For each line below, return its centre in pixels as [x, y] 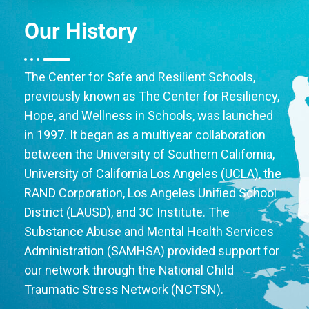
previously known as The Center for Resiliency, [152, 96]
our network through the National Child [129, 270]
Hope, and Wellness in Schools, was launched [149, 115]
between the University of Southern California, [149, 154]
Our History [81, 31]
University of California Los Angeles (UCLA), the [153, 173]
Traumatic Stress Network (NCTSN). [124, 289]
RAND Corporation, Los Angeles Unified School [150, 192]
